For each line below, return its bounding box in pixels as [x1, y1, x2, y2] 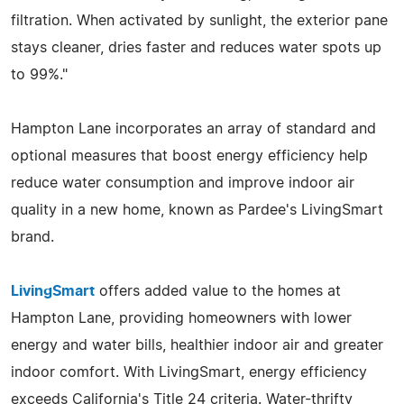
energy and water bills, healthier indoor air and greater [11, 337, 383, 353]
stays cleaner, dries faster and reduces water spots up [11, 40, 381, 55]
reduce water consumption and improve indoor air [11, 175, 354, 190]
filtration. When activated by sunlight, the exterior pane [11, 13, 388, 28]
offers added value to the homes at [95, 283, 341, 298]
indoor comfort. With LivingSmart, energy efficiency [11, 364, 367, 380]
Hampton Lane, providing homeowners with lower [11, 310, 352, 326]
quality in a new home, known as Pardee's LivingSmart [11, 202, 383, 217]
